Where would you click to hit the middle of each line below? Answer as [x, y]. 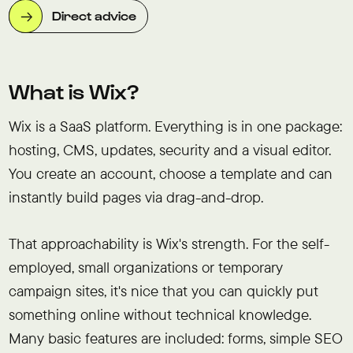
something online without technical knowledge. [160, 315]
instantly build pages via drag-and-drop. [136, 197]
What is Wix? [73, 90]
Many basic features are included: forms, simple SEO [175, 338]
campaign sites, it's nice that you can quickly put [163, 291]
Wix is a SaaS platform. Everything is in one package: [175, 126]
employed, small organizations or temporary [145, 268]
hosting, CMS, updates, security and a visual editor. [169, 150]
